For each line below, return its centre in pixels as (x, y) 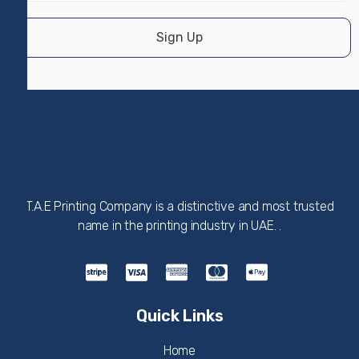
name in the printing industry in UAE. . (179, 226)
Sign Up (179, 38)
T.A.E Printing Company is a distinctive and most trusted (179, 207)
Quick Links (179, 316)
